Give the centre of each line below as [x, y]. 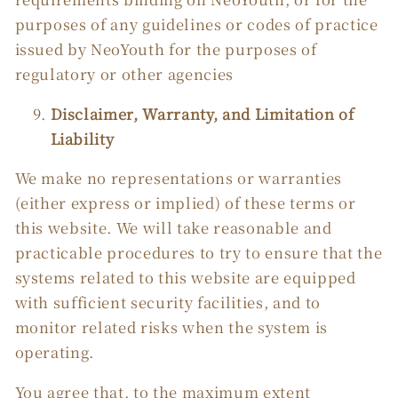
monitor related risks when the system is [171, 327]
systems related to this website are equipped [185, 278]
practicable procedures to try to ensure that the [199, 253]
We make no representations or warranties [178, 178]
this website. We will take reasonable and [173, 228]
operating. [55, 352]
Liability [82, 138]
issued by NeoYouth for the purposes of [166, 49]
